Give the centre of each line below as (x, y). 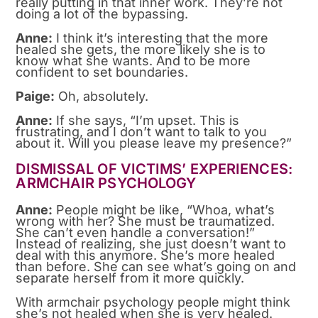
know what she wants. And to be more (133, 60)
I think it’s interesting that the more (161, 38)
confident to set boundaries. (102, 72)
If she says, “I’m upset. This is (146, 120)
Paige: (35, 96)
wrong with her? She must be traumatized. (146, 221)
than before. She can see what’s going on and (156, 266)
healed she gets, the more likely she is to (141, 49)
